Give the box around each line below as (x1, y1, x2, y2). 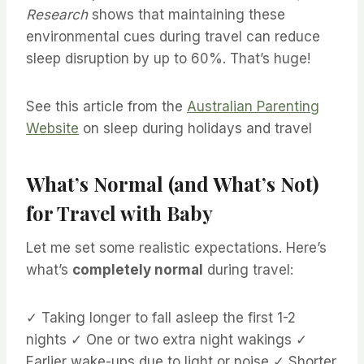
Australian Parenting (187, 97, 319, 115)
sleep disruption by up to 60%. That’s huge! (26, 50, 310, 67)
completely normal (72, 261, 203, 278)
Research (26, 6, 88, 23)
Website (26, 119, 79, 136)
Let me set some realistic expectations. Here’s (26, 239, 327, 256)
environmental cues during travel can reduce (26, 28, 320, 45)
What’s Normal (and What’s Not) (26, 170, 318, 197)
